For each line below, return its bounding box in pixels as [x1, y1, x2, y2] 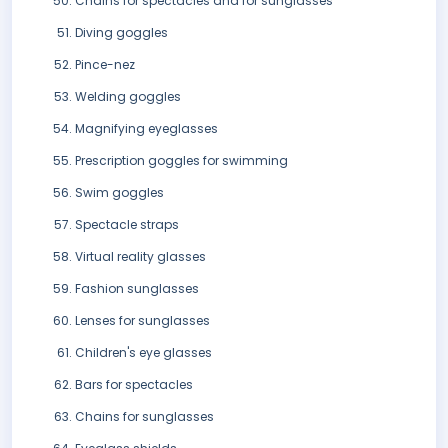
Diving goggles [75, 24, 168, 42]
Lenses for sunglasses [75, 312, 210, 330]
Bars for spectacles [75, 376, 193, 394]
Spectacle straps [75, 216, 179, 234]
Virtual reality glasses [75, 248, 206, 266]
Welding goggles [75, 88, 181, 106]
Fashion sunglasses [75, 280, 199, 298]
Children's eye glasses [75, 344, 212, 362]
